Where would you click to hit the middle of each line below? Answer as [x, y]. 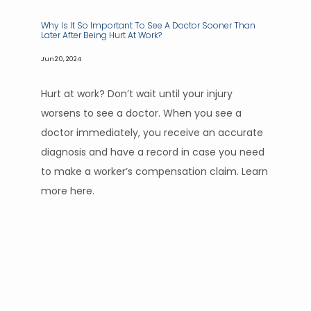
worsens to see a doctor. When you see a [141, 113]
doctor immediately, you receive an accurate [152, 133]
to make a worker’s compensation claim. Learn [154, 171]
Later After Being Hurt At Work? [101, 35]
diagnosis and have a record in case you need [153, 152]
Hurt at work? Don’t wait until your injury [137, 94]
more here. [68, 191]
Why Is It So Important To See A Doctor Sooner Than [148, 25]
